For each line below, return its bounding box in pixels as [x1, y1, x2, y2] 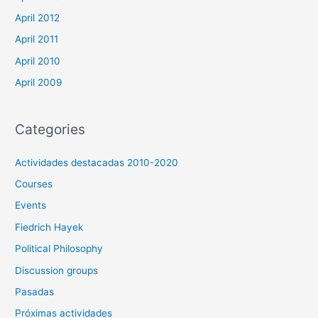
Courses [15, 178, 53, 190]
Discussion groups [15, 264, 99, 276]
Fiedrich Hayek [15, 221, 84, 233]
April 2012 [15, 11, 60, 23]
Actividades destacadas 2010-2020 [15, 156, 179, 168]
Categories [15, 121, 86, 138]
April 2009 [15, 77, 63, 89]
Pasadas [15, 286, 55, 298]
